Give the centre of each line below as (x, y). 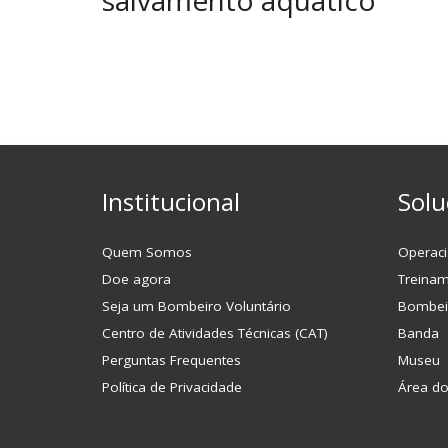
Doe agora (136, 278)
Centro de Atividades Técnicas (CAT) (215, 332)
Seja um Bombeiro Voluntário (196, 305)
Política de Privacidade (172, 386)
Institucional (171, 201)
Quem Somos (147, 251)
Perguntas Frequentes (171, 359)
